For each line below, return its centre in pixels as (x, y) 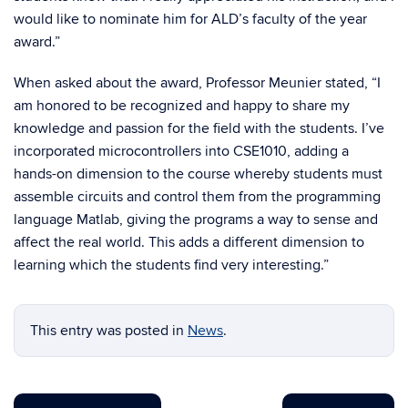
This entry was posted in (109, 331)
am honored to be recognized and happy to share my (182, 106)
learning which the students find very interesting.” (171, 265)
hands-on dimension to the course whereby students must (198, 174)
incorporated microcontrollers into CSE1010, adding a (181, 151)
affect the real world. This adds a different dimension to (189, 242)
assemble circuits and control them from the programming (197, 197)
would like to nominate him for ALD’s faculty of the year (190, 19)
